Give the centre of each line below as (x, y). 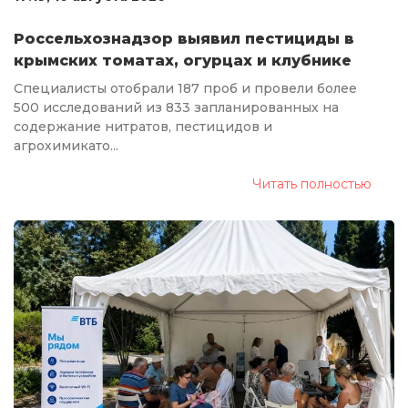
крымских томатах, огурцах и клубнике (183, 60)
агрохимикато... (66, 145)
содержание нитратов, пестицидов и (143, 126)
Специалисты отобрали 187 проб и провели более (185, 88)
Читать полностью (312, 184)
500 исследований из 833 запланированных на (176, 107)
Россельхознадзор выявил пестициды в (184, 38)
